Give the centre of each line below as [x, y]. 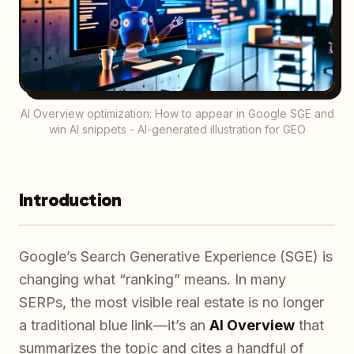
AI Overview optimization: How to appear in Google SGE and [177, 114]
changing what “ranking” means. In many [153, 280]
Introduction [70, 200]
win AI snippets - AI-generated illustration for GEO [177, 130]
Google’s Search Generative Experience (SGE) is [176, 257]
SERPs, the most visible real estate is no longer [171, 303]
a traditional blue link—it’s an [114, 326]
